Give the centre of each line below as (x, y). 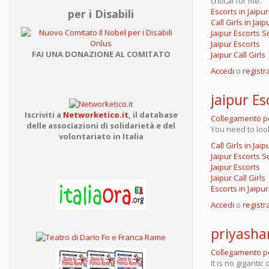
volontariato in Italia (101, 136)
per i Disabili (101, 14)
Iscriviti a (44, 114)
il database (155, 114)
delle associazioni (63, 125)
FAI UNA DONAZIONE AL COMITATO (101, 54)
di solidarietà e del (138, 125)
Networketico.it (95, 114)
